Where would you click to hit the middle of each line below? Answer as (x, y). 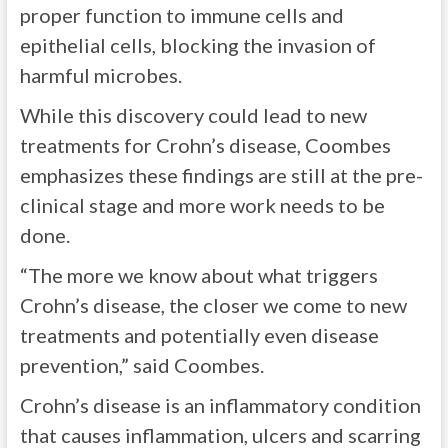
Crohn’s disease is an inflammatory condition (220, 405)
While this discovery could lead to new (193, 115)
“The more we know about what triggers (198, 275)
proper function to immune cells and (181, 15)
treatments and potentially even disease (199, 335)
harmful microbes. (100, 75)
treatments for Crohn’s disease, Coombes (205, 145)
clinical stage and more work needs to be (202, 205)
